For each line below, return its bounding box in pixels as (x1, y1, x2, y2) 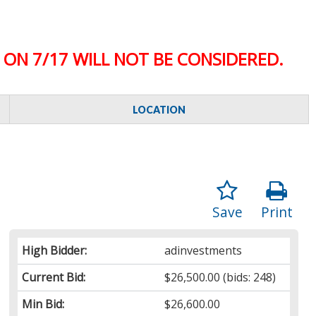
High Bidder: (22, 242, 87, 258)
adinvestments (164, 242, 243, 258)
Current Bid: (22, 269, 86, 285)
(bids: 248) (220, 269, 276, 285)
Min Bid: (22, 296, 65, 312)
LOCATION (133, 103, 186, 116)
